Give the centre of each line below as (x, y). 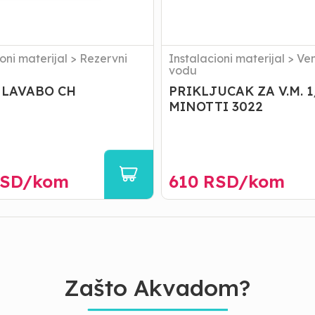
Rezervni (103, 58)
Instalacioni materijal (227, 58)
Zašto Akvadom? (157, 288)
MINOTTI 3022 (216, 107)
